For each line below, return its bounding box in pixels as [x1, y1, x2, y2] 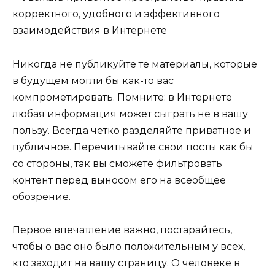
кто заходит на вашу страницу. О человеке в [12, 257, 240, 269]
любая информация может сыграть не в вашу [12, 107, 248, 120]
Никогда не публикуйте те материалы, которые [12, 58, 257, 70]
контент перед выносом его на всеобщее [12, 174, 226, 186]
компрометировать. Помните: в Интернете [12, 91, 232, 103]
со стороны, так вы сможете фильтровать [12, 157, 222, 169]
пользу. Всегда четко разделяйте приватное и [12, 124, 251, 136]
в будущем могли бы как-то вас [12, 74, 174, 87]
